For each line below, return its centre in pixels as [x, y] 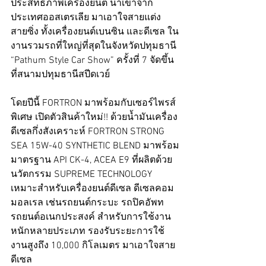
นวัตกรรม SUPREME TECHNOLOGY [83, 174]
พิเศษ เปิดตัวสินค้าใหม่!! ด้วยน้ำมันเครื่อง [94, 117]
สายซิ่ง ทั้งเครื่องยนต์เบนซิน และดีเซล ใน [95, 32]
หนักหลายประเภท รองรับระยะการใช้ [88, 231]
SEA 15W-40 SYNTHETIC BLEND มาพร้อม [95, 146]
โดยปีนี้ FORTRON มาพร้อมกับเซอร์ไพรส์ [93, 103]
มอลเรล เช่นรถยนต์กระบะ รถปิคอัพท [88, 203]
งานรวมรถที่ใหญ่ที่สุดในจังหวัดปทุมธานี [95, 46]
